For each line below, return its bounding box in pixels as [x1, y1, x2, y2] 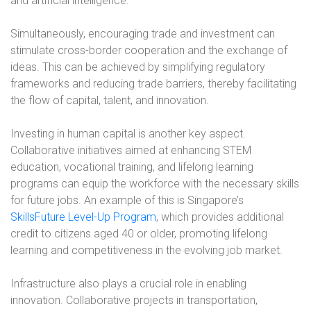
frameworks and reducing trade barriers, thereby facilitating [10, 77, 296, 90]
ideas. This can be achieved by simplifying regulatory [10, 60, 265, 74]
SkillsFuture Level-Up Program [10, 210, 156, 224]
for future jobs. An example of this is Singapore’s [10, 194, 244, 207]
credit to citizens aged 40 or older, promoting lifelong [10, 227, 267, 240]
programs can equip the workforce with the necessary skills [10, 177, 299, 190]
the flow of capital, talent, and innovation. [10, 94, 209, 107]
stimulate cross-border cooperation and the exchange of [10, 44, 287, 57]
